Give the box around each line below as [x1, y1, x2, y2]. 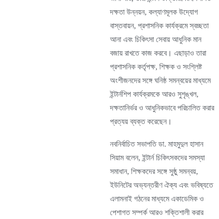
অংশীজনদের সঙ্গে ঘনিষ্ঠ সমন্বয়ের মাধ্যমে [110, 76, 211, 85]
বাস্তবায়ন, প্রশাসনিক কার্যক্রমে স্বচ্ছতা [110, 22, 209, 30]
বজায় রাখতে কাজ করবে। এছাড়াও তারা [110, 49, 206, 57]
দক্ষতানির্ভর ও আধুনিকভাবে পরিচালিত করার [110, 104, 214, 112]
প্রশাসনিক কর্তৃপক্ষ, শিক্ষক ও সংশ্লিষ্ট [110, 63, 202, 71]
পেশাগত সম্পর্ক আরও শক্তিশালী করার [110, 208, 203, 217]
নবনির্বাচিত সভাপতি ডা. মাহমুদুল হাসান [110, 140, 203, 148]
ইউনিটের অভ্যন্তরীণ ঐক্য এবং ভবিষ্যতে [110, 181, 213, 189]
